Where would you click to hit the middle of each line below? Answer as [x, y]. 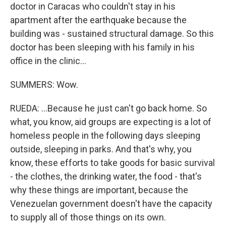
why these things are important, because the [99, 190]
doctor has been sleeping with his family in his [102, 47]
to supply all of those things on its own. [88, 217]
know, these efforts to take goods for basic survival [112, 163]
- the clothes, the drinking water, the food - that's [106, 176]
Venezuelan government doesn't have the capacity [111, 204]
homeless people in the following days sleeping [105, 135]
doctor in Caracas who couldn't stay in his [93, 6]
